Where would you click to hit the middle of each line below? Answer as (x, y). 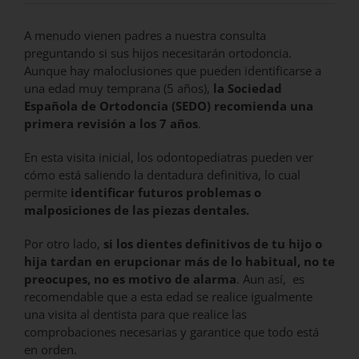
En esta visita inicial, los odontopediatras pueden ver (169, 157)
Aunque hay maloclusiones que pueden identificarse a (173, 70)
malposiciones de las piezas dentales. (138, 210)
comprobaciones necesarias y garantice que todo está (171, 331)
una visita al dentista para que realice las (135, 314)
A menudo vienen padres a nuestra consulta (145, 35)
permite (47, 192)
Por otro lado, (64, 243)
